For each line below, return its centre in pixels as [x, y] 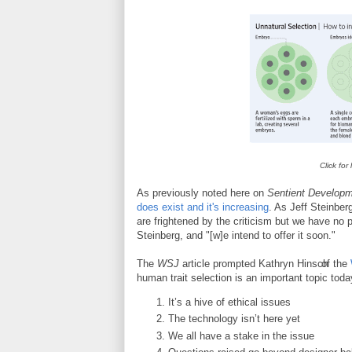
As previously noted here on [202, 193]
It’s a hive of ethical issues [229, 302]
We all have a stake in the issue [241, 335]
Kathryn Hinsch [293, 264]
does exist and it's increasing [203, 207]
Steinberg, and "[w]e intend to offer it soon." [236, 235]
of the [336, 264]
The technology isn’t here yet [234, 319]
